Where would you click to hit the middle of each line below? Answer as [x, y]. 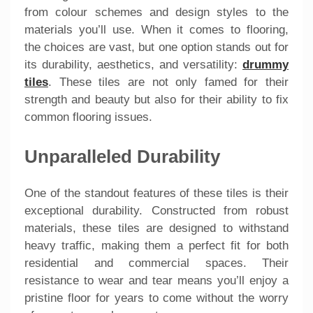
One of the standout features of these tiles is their [156, 194]
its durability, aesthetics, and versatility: [133, 64]
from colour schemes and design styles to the [156, 12]
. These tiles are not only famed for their [168, 82]
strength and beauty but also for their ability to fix [156, 99]
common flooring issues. [88, 117]
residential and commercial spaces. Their [156, 263]
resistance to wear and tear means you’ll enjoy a [156, 281]
